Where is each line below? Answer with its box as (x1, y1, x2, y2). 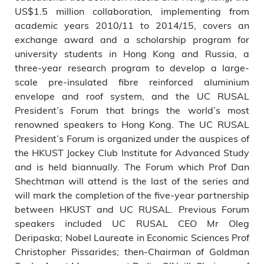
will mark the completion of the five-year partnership (15, 189, 249, 201)
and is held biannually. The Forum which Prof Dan (15, 160, 249, 173)
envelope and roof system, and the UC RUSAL (15, 90, 249, 102)
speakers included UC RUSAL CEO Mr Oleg (15, 217, 249, 229)
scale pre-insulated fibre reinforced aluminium (15, 75, 249, 88)
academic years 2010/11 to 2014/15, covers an (15, 19, 249, 31)
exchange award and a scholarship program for (15, 33, 249, 45)
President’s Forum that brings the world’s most (15, 104, 249, 116)
